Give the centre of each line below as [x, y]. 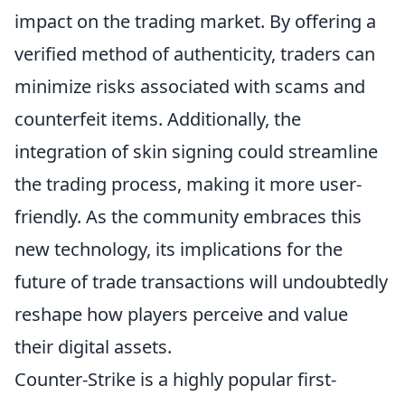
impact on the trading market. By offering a [195, 21]
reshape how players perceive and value [181, 314]
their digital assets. [93, 346]
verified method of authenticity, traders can [195, 53]
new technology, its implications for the [179, 249]
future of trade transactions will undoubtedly [201, 281]
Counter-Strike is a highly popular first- [175, 379]
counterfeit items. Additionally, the [158, 118]
